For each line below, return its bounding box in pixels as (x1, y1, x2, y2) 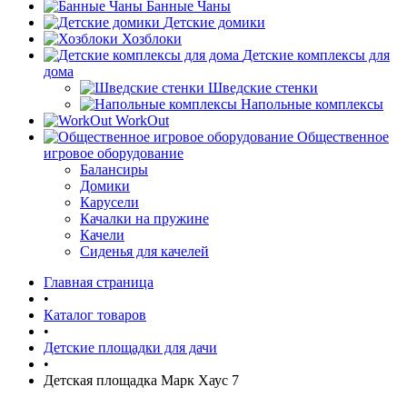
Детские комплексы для (243, 47, 390, 63)
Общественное (297, 129, 389, 144)
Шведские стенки (208, 80, 318, 95)
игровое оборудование (44, 145, 184, 161)
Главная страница (44, 274, 154, 290)
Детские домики (164, 15, 265, 30)
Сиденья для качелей (80, 243, 209, 259)
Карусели (80, 194, 139, 210)
